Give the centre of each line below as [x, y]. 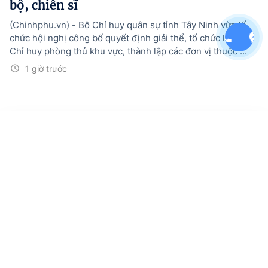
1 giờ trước [46, 68]
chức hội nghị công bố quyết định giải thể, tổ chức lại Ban [130, 38]
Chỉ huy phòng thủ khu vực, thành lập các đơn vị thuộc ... [128, 51]
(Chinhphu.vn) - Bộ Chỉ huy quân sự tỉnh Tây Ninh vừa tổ [128, 25]
